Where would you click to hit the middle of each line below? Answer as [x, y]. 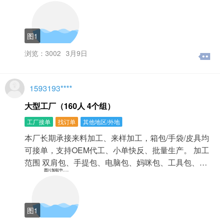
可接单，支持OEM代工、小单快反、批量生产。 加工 [117, 150]
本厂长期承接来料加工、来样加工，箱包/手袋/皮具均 [117, 137]
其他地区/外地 [101, 121]
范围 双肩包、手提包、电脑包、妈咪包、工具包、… [116, 162]
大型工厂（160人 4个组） [70, 106]
